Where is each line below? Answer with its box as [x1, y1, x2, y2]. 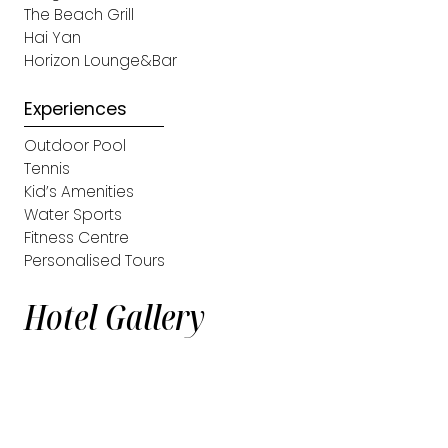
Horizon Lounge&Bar [24, 50, 177, 72]
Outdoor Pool [24, 135, 126, 157]
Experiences [24, 97, 127, 122]
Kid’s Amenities [24, 181, 134, 203]
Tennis [24, 158, 70, 180]
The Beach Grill [24, 4, 134, 26]
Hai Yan [24, 27, 81, 49]
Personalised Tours [24, 250, 165, 272]
